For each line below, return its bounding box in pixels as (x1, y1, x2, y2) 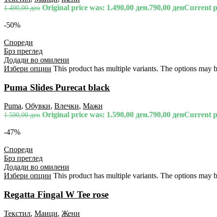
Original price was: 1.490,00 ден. (42, 3, 149, 12)
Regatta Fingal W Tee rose (4, 189, 108, 200)
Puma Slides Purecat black (4, 82, 110, 93)
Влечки (54, 102, 79, 110)
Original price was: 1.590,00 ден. (42, 110, 149, 119)
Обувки (25, 102, 50, 110)
